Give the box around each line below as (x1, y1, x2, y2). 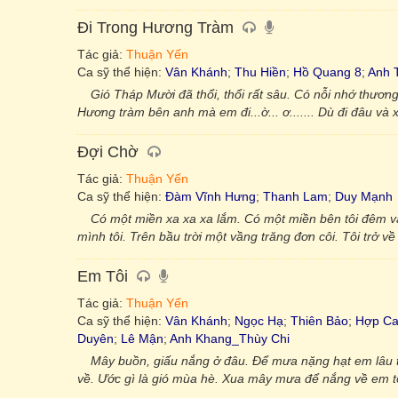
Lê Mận (121, 331, 163, 346)
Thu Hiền (235, 65, 286, 79)
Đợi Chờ (77, 143, 139, 161)
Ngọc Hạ (235, 314, 283, 328)
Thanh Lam (263, 189, 328, 203)
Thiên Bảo (291, 314, 348, 328)
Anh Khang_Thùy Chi (170, 331, 290, 346)
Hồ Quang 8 (293, 65, 362, 79)
